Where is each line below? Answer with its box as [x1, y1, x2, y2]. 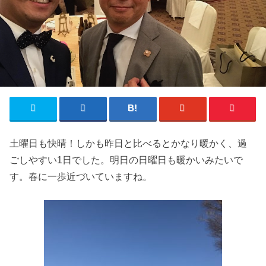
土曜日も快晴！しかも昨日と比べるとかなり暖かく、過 [9, 137, 248, 148]
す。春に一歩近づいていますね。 [9, 170, 153, 182]
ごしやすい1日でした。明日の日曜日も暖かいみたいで [9, 154, 243, 165]
